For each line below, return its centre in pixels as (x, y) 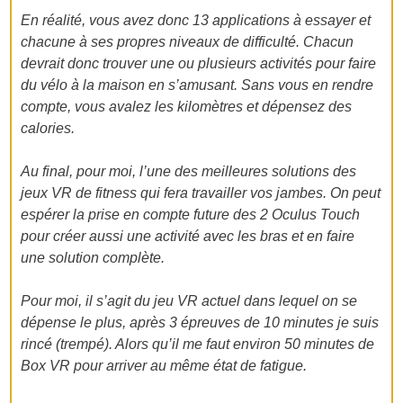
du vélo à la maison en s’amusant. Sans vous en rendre (197, 85)
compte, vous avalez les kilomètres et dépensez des (187, 107)
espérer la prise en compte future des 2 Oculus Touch (191, 215)
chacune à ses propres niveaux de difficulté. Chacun (188, 42)
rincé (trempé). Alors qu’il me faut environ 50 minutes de (198, 345)
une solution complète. (93, 258)
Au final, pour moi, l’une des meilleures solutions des (189, 172)
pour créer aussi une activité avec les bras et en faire (188, 237)
